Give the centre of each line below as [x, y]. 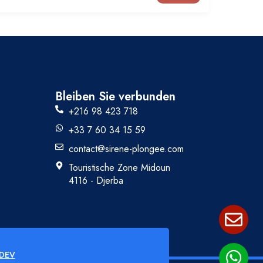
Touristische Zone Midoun [119, 167]
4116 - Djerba [96, 180]
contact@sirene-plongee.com [126, 149]
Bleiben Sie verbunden [115, 96]
